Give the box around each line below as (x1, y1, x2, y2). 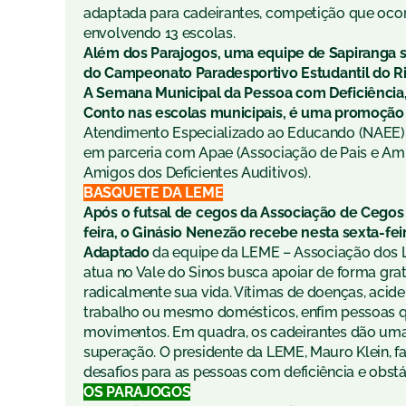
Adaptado (83, 244, 150, 262)
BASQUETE (83, 184, 159, 202)
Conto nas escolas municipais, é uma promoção (83, 104, 404, 122)
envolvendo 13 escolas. (83, 24, 236, 43)
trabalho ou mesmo (83, 304, 217, 322)
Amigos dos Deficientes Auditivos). (83, 164, 311, 182)
